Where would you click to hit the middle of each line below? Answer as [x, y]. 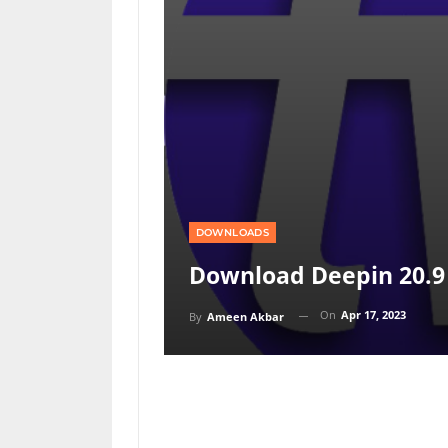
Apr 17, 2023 [373, 315]
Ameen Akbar [245, 316]
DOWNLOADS [232, 233]
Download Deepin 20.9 [316, 275]
